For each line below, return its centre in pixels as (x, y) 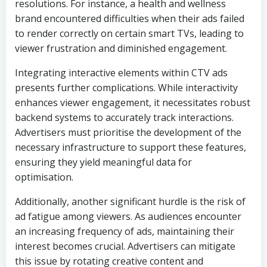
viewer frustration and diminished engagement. (121, 48)
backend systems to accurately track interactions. (124, 117)
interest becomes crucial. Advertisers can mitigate (125, 246)
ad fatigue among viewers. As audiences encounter (128, 216)
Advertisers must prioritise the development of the (128, 132)
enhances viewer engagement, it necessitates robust (133, 103)
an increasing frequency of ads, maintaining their (125, 231)
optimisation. (44, 177)
